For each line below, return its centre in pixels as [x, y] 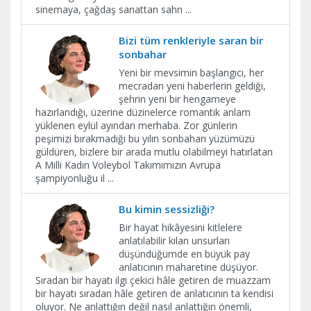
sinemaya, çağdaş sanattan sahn [110, 9]
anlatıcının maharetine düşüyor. [188, 267]
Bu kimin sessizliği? [167, 209]
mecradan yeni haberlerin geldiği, [192, 85]
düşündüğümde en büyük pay [184, 253]
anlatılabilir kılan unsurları [174, 240]
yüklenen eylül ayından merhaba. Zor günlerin [136, 125]
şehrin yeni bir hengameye [177, 99]
